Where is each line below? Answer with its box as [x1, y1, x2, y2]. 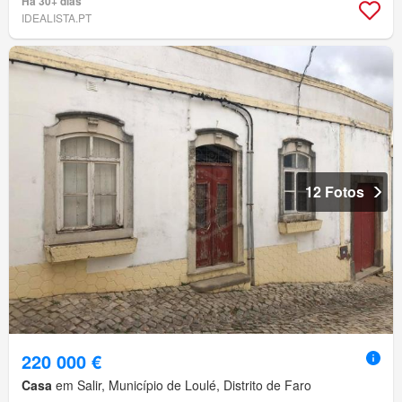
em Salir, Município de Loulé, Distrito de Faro [52, 376, 311, 395]
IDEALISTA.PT [22, 10, 92, 26]
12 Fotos [305, 181, 364, 203]
